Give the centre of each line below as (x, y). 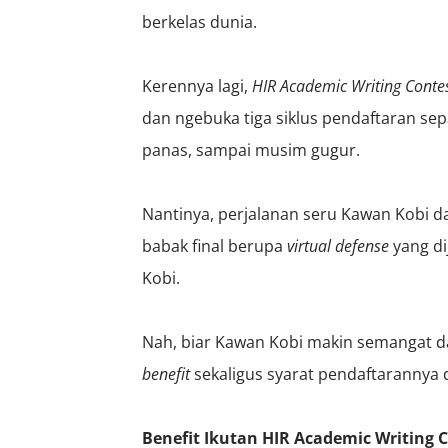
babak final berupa (214, 245)
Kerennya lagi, (197, 85)
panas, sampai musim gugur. (253, 149)
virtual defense (338, 245)
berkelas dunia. (199, 21)
